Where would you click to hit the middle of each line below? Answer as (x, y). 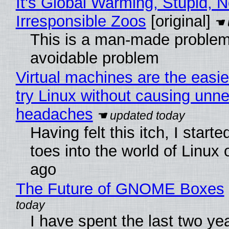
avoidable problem (94, 58)
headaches (54, 114)
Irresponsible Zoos (81, 21)
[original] (178, 21)
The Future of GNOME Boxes (120, 189)
